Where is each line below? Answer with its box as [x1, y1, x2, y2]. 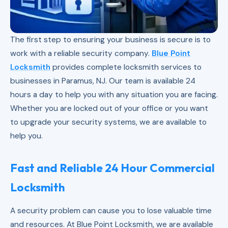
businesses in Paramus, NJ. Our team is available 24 [10, 75, 195, 86]
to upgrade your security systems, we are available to [10, 117, 207, 127]
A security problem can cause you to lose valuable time [10, 205, 212, 216]
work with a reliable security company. [10, 48, 152, 59]
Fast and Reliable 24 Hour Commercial [10, 160, 215, 175]
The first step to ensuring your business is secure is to [10, 34, 211, 45]
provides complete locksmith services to [50, 62, 202, 72]
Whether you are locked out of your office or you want [10, 103, 208, 113]
